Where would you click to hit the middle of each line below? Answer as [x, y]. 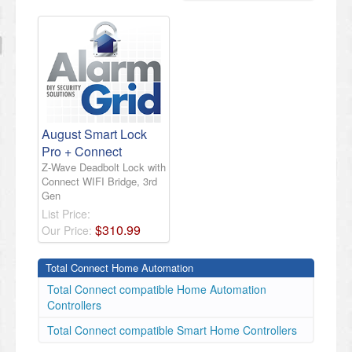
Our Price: [68, 231]
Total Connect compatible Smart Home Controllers [172, 330]
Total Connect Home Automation [119, 268]
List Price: [66, 214]
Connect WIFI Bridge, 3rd [99, 181]
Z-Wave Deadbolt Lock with [104, 167]
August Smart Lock [94, 134]
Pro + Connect [82, 152]
